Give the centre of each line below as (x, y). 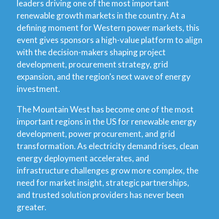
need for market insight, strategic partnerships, (103, 183)
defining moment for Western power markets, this (108, 27)
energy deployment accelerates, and (83, 158)
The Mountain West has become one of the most (105, 109)
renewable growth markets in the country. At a (101, 15)
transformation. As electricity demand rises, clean (108, 146)
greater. (32, 207)
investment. (38, 88)
